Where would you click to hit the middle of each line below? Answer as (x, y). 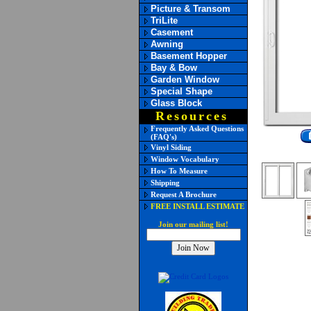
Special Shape (182, 91)
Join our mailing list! (193, 224)
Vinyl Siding (171, 147)
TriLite (164, 20)
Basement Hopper (189, 56)
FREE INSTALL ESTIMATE (197, 206)
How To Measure (179, 171)
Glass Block (176, 103)
